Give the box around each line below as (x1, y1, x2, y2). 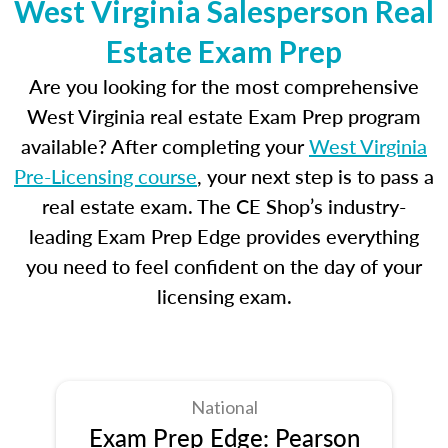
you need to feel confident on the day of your (26, 252, 422, 280)
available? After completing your (21, 132, 309, 160)
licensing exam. (156, 282, 292, 310)
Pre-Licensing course (14, 162, 197, 190)
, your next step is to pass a (197, 162, 434, 190)
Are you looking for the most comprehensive (29, 72, 419, 100)
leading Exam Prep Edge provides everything (29, 222, 419, 250)
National (190, 396, 258, 418)
